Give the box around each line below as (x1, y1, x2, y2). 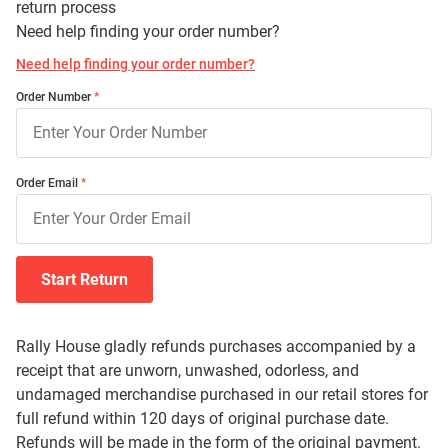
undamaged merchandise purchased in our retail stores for (16, 385, 428, 404)
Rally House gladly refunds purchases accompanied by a (16, 337, 416, 356)
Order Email (16, 176, 78, 190)
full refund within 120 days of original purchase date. (16, 409, 389, 428)
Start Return (41, 270, 128, 289)
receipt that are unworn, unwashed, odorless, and (16, 361, 359, 380)
